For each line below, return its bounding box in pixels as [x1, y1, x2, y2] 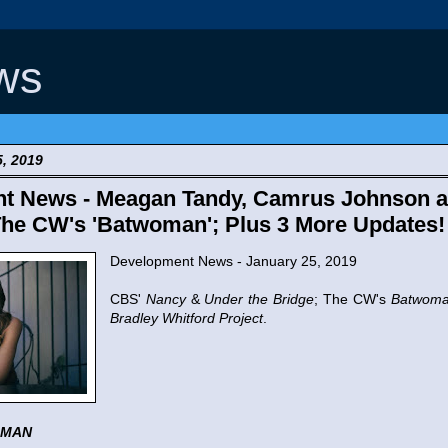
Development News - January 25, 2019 [110, 253, 357, 269]
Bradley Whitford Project [110, 310, 263, 326]
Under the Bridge [204, 291, 315, 307]
